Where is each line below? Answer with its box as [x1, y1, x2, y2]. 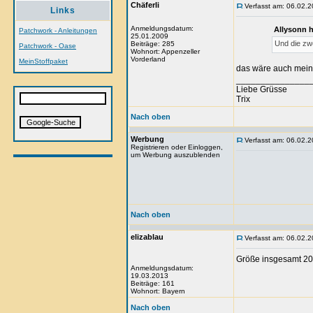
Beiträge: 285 [131, 40, 175, 48]
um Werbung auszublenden [131, 151, 220, 159]
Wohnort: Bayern [131, 287, 185, 295]
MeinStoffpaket [19, 57, 68, 65]
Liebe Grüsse [236, 85, 287, 94]
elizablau [131, 233, 163, 241]
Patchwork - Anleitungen [19, 27, 97, 34]
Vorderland [131, 55, 166, 63]
